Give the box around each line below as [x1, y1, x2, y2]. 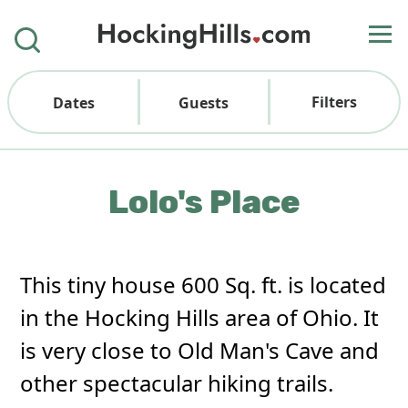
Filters [311, 92, 357, 112]
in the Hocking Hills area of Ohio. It [20, 302, 380, 332]
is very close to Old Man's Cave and [20, 335, 380, 365]
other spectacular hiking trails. [20, 368, 334, 398]
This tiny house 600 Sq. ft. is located [20, 270, 387, 300]
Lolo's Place [107, 182, 301, 221]
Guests [178, 93, 229, 113]
